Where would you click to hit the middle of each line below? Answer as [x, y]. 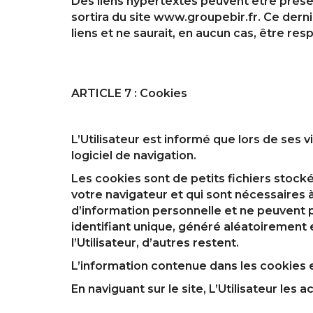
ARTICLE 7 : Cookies [129, 93]
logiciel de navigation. [134, 155]
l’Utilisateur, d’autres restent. [155, 242]
